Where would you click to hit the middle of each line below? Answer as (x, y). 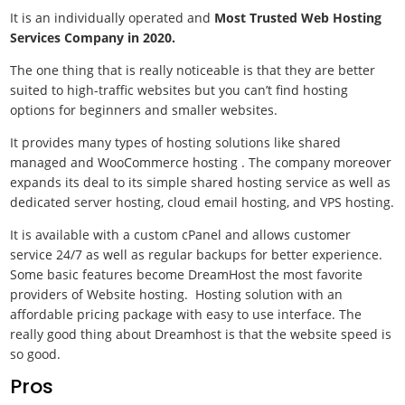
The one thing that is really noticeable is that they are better (193, 70)
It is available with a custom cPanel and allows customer (181, 235)
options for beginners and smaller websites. (144, 110)
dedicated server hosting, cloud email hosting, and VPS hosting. (202, 202)
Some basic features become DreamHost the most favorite (187, 274)
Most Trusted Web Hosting (298, 18)
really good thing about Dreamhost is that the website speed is (201, 334)
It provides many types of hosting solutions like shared (176, 142)
